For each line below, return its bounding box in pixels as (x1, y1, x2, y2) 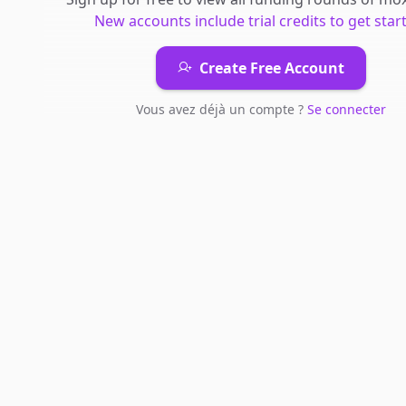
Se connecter (306, 101, 386, 118)
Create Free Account (198, 58, 344, 78)
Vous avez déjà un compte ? (135, 101, 307, 118)
